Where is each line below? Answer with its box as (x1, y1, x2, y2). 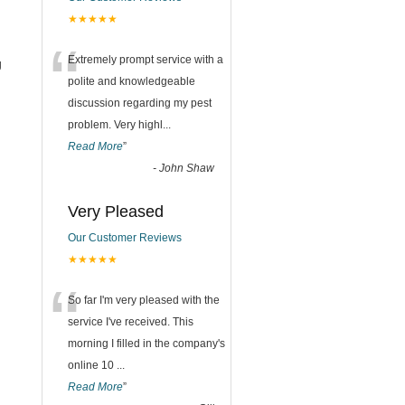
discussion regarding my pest (68, 97, 212, 109)
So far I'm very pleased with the (68, 294, 220, 306)
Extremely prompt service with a (68, 53, 223, 66)
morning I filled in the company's (68, 337, 225, 350)
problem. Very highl (68, 118, 163, 131)
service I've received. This (68, 316, 193, 328)
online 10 (68, 359, 117, 372)
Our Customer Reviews (68, 231, 182, 244)
